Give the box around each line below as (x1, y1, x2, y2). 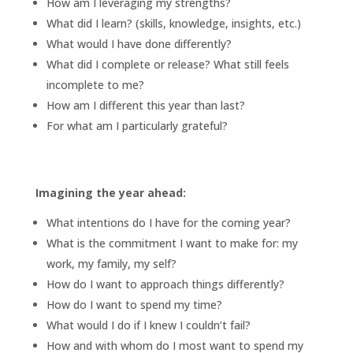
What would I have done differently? (46, 35, 232, 51)
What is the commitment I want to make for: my (46, 235, 298, 251)
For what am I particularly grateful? (46, 117, 228, 133)
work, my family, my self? (46, 255, 176, 271)
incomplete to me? (46, 76, 144, 92)
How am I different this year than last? (46, 97, 245, 113)
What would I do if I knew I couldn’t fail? (46, 317, 251, 333)
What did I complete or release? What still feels (46, 56, 289, 72)
